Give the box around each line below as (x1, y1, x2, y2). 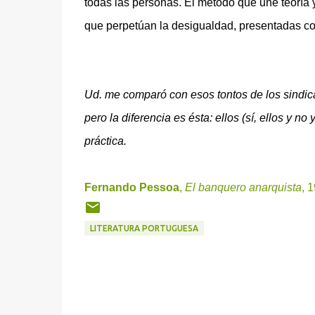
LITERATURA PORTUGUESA (89, 224, 198, 233)
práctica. (84, 135, 127, 147)
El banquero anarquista (184, 181, 302, 193)
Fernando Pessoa (84, 181, 179, 193)
